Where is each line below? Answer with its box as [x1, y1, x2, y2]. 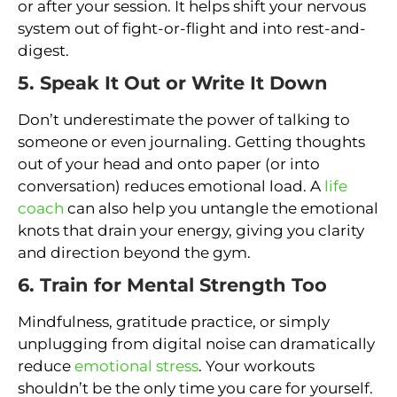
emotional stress [74, 357, 198, 376]
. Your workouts [198, 357, 315, 376]
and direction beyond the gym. [18, 244, 251, 262]
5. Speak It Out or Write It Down [18, 72, 328, 95]
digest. [18, 42, 69, 60]
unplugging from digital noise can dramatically [18, 335, 375, 354]
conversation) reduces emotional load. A [18, 177, 324, 196]
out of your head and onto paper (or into [18, 155, 320, 174]
